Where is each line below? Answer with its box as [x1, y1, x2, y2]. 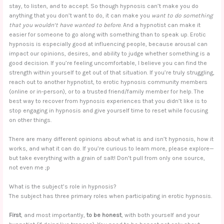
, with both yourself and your [121, 211, 200, 219]
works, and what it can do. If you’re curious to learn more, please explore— [9, 144, 214, 152]
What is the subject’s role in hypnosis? [9, 183, 117, 190]
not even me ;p [9, 163, 50, 171]
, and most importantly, [21, 211, 87, 219]
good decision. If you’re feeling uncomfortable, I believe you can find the [9, 59, 207, 66]
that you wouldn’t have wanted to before [9, 21, 121, 28]
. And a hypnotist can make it [120, 21, 201, 28]
